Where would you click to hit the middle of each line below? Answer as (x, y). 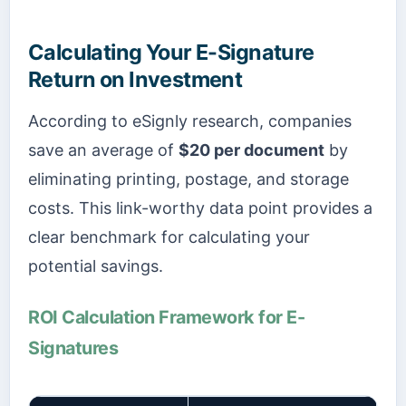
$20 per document (251, 150)
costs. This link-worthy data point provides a (200, 208)
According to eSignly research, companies (190, 121)
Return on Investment (135, 79)
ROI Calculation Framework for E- (167, 317)
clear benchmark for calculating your (169, 237)
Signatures (73, 348)
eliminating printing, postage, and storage (188, 179)
